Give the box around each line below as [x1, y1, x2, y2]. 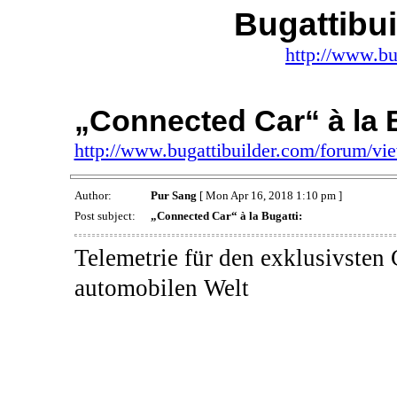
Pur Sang [150, 189, 197, 203]
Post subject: [74, 209, 138, 223]
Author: [74, 189, 114, 203]
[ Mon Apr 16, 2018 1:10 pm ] [196, 189, 342, 203]
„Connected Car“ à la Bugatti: [150, 209, 302, 223]
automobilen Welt [74, 274, 249, 301]
